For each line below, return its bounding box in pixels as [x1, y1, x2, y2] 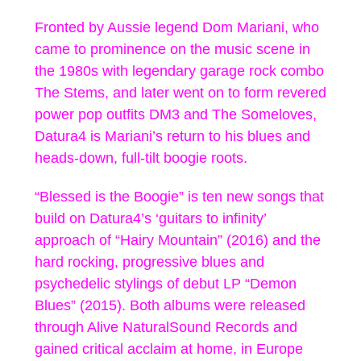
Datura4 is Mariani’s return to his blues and [35, 127, 310, 144]
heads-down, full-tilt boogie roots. [35, 149, 247, 166]
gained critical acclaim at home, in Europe [35, 340, 303, 357]
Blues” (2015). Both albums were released [35, 297, 305, 313]
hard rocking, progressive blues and [35, 253, 264, 270]
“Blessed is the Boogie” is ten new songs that [35, 188, 324, 205]
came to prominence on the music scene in [35, 40, 310, 57]
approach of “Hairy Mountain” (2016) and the [35, 231, 321, 248]
